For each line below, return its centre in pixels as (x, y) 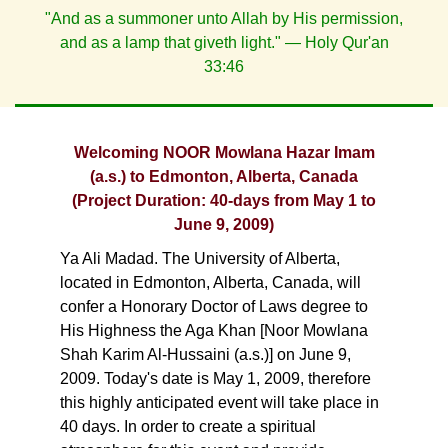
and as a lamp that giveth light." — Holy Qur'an (224, 42)
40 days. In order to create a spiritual (188, 426)
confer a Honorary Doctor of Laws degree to (214, 306)
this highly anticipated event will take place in (219, 402)
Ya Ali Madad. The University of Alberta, (200, 258)
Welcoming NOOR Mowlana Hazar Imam (224, 152)
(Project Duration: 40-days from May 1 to (224, 200)
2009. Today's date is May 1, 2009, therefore (215, 378)
